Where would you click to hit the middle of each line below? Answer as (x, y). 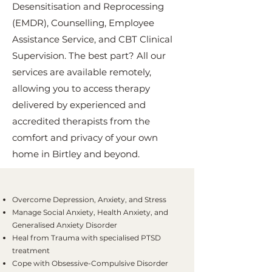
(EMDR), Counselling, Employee (83, 23)
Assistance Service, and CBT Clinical (92, 39)
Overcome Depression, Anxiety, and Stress (89, 199)
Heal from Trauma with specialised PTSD (87, 238)
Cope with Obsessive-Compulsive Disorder (90, 263)
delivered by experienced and (79, 105)
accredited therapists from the (81, 121)
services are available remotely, (82, 72)
